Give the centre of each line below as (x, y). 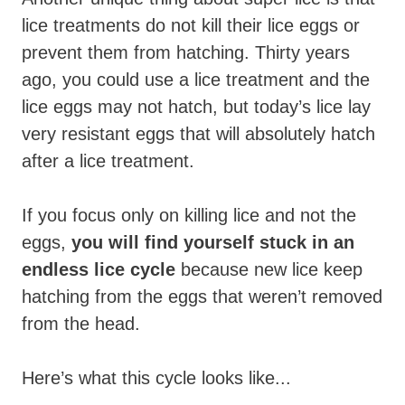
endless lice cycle (99, 269)
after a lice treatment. (108, 160)
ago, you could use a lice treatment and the (196, 79)
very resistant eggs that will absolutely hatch (198, 133)
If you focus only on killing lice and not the (189, 215)
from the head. (81, 323)
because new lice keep (269, 269)
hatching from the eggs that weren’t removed (202, 296)
